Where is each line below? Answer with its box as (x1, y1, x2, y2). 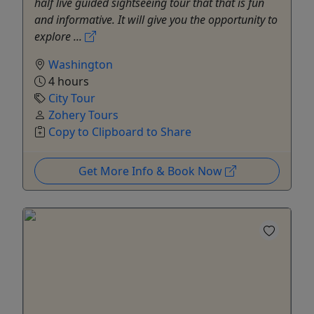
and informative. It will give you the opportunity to (34, 11, 278, 27)
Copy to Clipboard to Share (48, 123, 191, 139)
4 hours (46, 73, 89, 89)
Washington (48, 56, 113, 72)
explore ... (34, 28, 85, 44)
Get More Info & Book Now (78, 163, 225, 179)
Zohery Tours (48, 107, 118, 123)
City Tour (48, 90, 95, 106)
